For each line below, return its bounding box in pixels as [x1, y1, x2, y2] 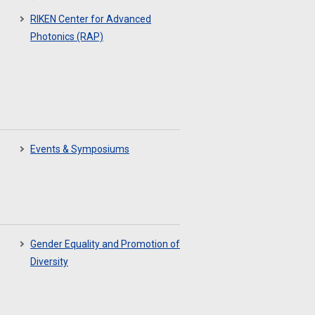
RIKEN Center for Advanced [30, 13, 151, 25]
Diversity [30, 256, 68, 267]
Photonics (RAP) [30, 31, 103, 42]
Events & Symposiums [30, 143, 129, 155]
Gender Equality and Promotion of [30, 238, 180, 250]
